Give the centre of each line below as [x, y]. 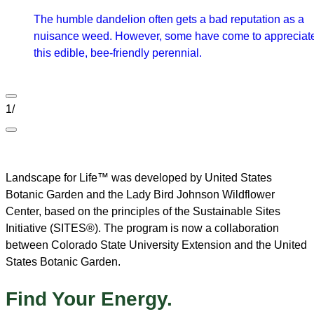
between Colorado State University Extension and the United [156, 245]
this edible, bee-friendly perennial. [118, 53]
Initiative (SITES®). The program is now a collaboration [142, 228]
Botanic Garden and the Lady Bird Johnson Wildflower [140, 194]
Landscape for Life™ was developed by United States [139, 177]
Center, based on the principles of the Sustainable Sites [143, 211]
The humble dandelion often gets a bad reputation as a [169, 19]
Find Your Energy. [89, 299]
